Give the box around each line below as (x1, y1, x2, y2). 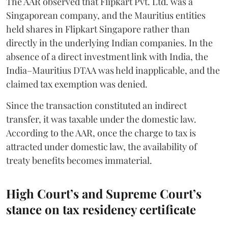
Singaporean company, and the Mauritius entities (6, 9, 206, 21)
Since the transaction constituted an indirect (6, 99, 187, 111)
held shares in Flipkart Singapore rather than (6, 22, 190, 35)
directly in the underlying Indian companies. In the (6, 36, 213, 49)
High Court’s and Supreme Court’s (6, 185, 202, 202)
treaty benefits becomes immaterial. (6, 154, 152, 166)
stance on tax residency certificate (6, 201, 196, 217)
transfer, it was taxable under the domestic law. (6, 112, 196, 125)
